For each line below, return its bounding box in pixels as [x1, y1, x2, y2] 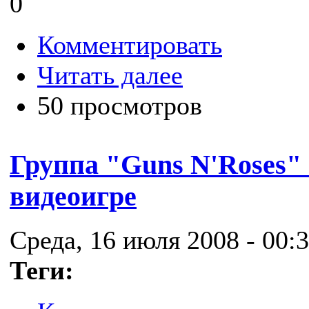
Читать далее [37, 61, 183, 90]
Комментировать [37, 30, 222, 60]
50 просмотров [37, 91, 202, 121]
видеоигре [10, 181, 137, 212]
